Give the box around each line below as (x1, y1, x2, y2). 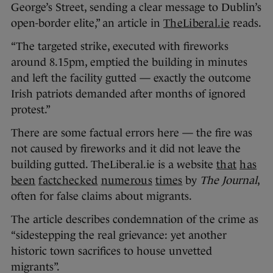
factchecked (38, 174, 98, 186)
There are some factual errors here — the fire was (11, 126, 252, 139)
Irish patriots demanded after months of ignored (11, 87, 246, 100)
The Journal (200, 174, 258, 186)
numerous (101, 174, 152, 186)
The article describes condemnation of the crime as (11, 213, 258, 225)
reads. (229, 16, 261, 29)
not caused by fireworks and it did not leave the (11, 142, 241, 155)
